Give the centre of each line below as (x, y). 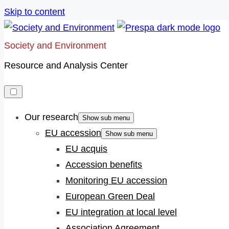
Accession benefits (104, 165)
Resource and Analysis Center (66, 65)
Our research (51, 117)
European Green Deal (110, 196)
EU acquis (86, 149)
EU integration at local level (121, 212)
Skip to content (35, 12)
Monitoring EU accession (116, 180)
